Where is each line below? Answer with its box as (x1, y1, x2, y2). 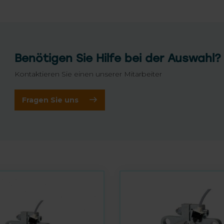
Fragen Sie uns (22, 95, 78, 104)
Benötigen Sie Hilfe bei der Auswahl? (14, 51, 221, 65)
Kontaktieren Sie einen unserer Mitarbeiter (14, 69, 162, 78)
